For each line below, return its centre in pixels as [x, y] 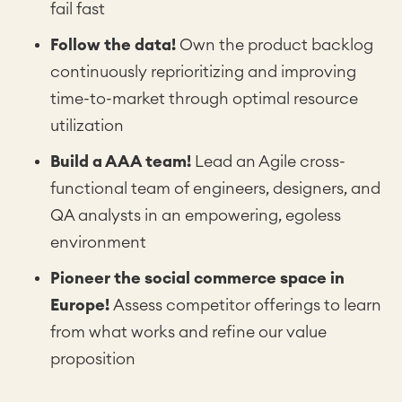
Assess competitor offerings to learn [247, 305]
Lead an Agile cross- [268, 162]
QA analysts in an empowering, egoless [196, 215]
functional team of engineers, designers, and [215, 188]
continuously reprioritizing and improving [203, 72]
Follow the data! [113, 45]
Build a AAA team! [121, 162]
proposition [93, 359]
